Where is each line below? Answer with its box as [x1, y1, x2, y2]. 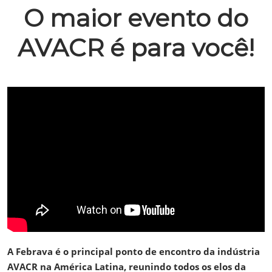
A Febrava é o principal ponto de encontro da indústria [7, 245, 260, 257]
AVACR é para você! [18, 33, 254, 63]
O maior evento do [24, 3, 248, 33]
